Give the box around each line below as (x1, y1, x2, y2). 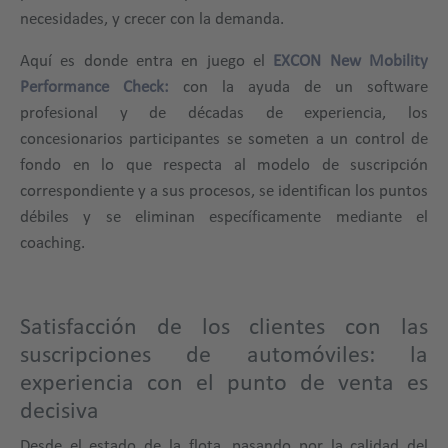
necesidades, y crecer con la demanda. (20, 7, 284, 27)
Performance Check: (20, 75, 183, 95)
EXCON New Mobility (273, 49, 429, 69)
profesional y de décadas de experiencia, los (20, 101, 428, 121)
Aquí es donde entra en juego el (20, 49, 274, 69)
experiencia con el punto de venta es (20, 369, 428, 394)
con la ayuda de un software (183, 75, 428, 95)
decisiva (20, 397, 99, 422)
